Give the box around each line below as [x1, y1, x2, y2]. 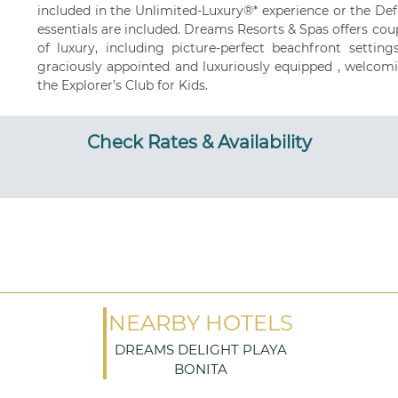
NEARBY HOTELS [108, 310, 293, 336]
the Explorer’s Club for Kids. [37, 77, 208, 93]
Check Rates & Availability [86, 131, 312, 153]
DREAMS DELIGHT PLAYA [115, 341, 287, 358]
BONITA [174, 361, 227, 378]
